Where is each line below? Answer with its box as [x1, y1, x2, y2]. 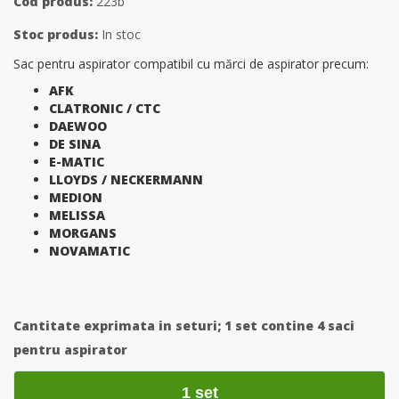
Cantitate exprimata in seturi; [13, 317, 224, 334]
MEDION [49, 189, 102, 206]
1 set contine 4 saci [224, 317, 354, 334]
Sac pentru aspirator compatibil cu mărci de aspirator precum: [13, 55, 369, 72]
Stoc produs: [13, 26, 98, 43]
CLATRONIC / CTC [49, 100, 160, 117]
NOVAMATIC [49, 242, 130, 259]
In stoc [98, 26, 141, 43]
